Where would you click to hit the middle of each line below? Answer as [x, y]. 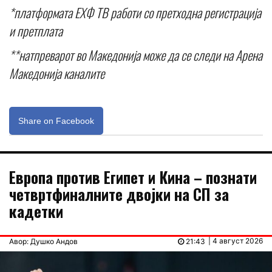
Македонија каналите [57, 73]
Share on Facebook [56, 121]
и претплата [36, 30]
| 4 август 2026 [236, 240]
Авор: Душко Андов [43, 241]
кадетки [36, 211]
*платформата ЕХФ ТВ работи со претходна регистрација [135, 12]
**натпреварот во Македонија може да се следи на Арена [136, 55]
